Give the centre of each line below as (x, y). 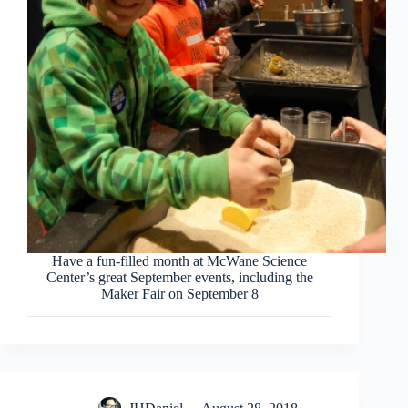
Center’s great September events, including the (179, 277)
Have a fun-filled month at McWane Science (180, 260)
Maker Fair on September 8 (179, 293)
